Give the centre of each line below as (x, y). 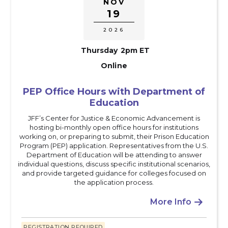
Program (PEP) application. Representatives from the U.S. (114, 145)
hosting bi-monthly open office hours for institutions (114, 127)
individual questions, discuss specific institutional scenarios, (114, 164)
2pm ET (135, 50)
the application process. (114, 182)
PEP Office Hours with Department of (114, 91)
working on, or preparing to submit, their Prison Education (114, 136)
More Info (170, 202)
